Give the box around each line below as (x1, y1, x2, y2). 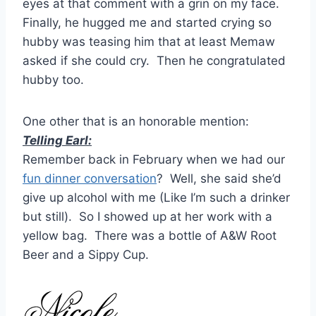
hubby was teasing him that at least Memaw (23, 35, 275, 49)
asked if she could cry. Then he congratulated (23, 54, 286, 68)
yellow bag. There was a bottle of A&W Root (23, 229, 276, 243)
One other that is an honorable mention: (23, 114, 249, 129)
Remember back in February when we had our (23, 152, 285, 167)
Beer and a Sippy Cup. (23, 248, 149, 262)
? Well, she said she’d (157, 171, 281, 186)
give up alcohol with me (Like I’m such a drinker (23, 190, 290, 205)
